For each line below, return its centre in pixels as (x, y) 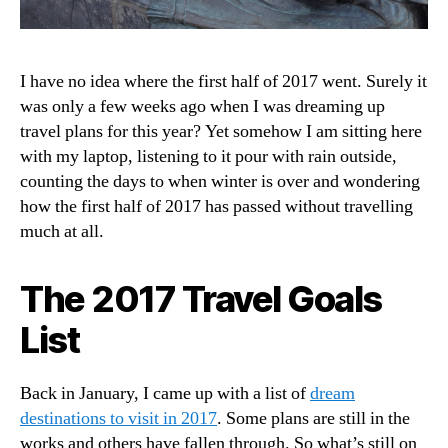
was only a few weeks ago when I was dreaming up (202, 106)
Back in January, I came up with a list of (165, 393)
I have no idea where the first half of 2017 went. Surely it (223, 81)
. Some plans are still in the (313, 418)
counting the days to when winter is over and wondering (220, 181)
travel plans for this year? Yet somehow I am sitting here (221, 131)
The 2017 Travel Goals (201, 298)
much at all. (62, 231)
